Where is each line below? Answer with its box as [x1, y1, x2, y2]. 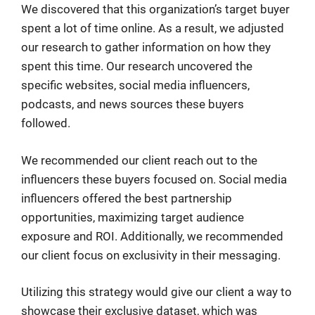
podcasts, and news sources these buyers [21, 97, 244, 112]
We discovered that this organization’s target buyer [21, 2, 290, 17]
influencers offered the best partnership [21, 191, 232, 205]
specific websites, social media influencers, [21, 78, 250, 93]
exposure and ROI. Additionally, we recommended [21, 229, 283, 243]
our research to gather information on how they [21, 40, 271, 55]
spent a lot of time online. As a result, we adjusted [21, 21, 284, 36]
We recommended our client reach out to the [21, 153, 257, 167]
